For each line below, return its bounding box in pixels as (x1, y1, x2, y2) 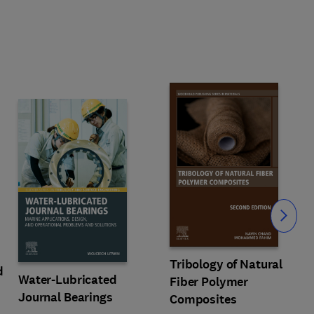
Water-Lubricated (18, 271, 117, 288)
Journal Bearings (18, 289, 113, 306)
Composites (170, 291, 237, 308)
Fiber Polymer (170, 273, 249, 290)
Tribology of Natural (170, 256, 283, 273)
